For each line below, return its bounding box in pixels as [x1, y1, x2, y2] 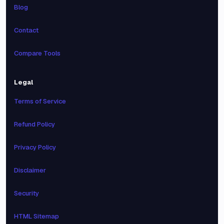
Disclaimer [14, 166, 46, 174]
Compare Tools [14, 49, 60, 57]
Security [14, 189, 39, 197]
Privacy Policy [14, 143, 56, 151]
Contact [14, 26, 38, 34]
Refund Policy [14, 120, 55, 128]
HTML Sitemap [14, 212, 59, 220]
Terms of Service [14, 97, 66, 105]
